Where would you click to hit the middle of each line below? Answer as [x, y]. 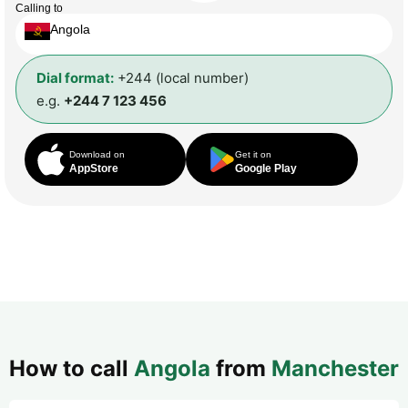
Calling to [39, 8]
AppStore [94, 168]
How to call [71, 368]
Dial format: [75, 77]
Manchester [335, 368]
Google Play [266, 168]
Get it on [254, 154]
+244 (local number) [181, 77]
